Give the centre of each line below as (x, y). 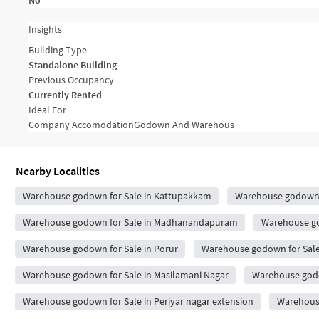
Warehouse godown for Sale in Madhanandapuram (130, 222)
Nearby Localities (58, 171)
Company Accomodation (81, 125)
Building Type (58, 50)
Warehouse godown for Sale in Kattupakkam (117, 196)
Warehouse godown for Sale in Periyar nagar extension (138, 301)
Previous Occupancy (71, 80)
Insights (45, 29)
